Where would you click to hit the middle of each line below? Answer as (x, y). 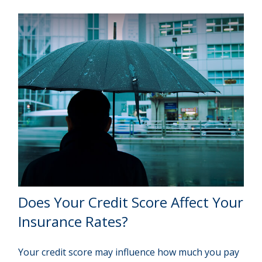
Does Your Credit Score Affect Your (131, 202)
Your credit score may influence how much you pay (129, 252)
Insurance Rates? (73, 221)
